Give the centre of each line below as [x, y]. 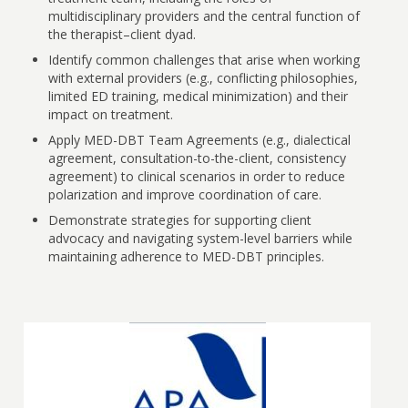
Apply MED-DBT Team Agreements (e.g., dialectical [200, 140]
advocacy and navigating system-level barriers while [201, 239]
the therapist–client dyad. [122, 35]
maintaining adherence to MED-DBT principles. [187, 257]
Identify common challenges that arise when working [204, 60]
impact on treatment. [111, 115]
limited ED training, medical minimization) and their [199, 97]
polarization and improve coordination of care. [185, 195]
